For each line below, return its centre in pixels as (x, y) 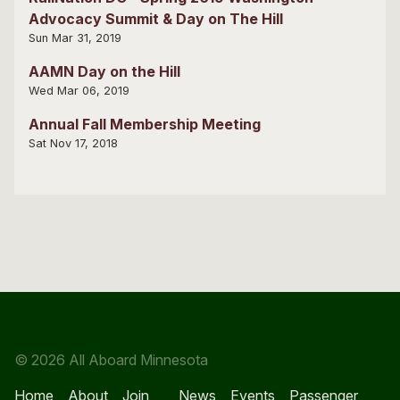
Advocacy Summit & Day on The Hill (156, 18)
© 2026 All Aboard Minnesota (111, 360)
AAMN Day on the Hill (104, 71)
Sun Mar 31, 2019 (75, 37)
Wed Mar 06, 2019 (79, 90)
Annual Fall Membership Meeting (145, 124)
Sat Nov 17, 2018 (73, 143)
